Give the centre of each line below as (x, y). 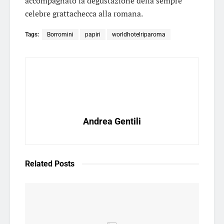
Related (39, 163)
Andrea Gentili (112, 121)
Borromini (60, 34)
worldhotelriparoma (139, 34)
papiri (93, 34)
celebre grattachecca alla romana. (84, 13)
